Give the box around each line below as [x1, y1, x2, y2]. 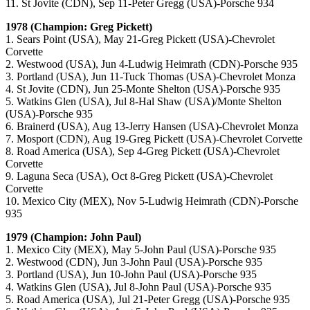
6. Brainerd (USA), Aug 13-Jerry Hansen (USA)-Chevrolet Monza [6, 120, 298, 133]
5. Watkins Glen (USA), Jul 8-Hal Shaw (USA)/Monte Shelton [6, 95, 282, 108]
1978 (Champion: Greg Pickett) [6, 21, 152, 33]
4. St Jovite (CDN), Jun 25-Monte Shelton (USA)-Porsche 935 [6, 83, 280, 95]
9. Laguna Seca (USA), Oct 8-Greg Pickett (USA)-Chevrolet [6, 170, 273, 183]
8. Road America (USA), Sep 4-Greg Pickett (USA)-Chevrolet [6, 145, 280, 158]
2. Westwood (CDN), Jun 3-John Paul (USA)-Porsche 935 [6, 256, 262, 268]
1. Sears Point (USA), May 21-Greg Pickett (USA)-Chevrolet [6, 33, 275, 46]
